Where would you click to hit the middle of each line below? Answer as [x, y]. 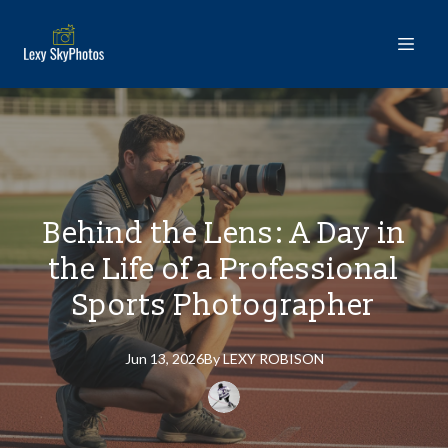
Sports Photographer [224, 305]
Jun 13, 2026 [164, 358]
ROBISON [291, 358]
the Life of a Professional [224, 269]
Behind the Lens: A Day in [224, 233]
